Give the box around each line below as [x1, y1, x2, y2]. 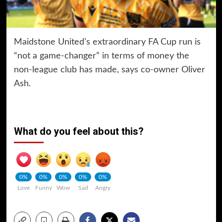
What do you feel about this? [13, 124, 144, 139]
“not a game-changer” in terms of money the [13, 51, 189, 60]
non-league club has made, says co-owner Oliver [13, 65, 205, 74]
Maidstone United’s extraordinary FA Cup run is [13, 37, 201, 47]
